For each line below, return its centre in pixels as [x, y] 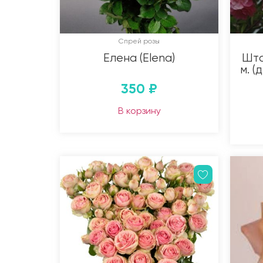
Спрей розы [139, 41]
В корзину [139, 110]
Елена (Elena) [139, 58]
